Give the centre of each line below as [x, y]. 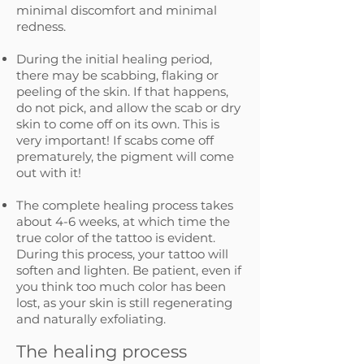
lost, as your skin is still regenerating [124, 303]
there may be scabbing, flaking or [117, 75]
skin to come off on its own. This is [118, 124]
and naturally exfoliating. [91, 319]
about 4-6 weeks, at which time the [123, 221]
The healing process [102, 351]
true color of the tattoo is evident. [116, 238]
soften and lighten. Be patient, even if [129, 270]
